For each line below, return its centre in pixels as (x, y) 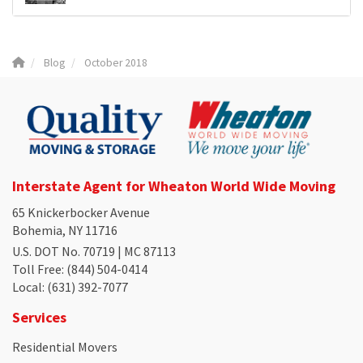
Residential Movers (65, 346)
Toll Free (37, 269)
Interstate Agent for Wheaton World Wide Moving (174, 186)
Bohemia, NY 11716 (65, 230)
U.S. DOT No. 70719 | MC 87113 (94, 251)
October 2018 (116, 62)
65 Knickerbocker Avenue (81, 212)
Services (39, 317)
